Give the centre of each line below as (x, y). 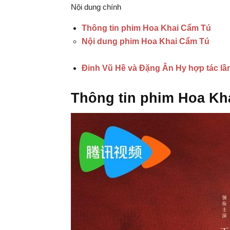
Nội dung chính (96, 7)
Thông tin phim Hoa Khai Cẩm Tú (146, 28)
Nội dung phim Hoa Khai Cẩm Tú (146, 41)
